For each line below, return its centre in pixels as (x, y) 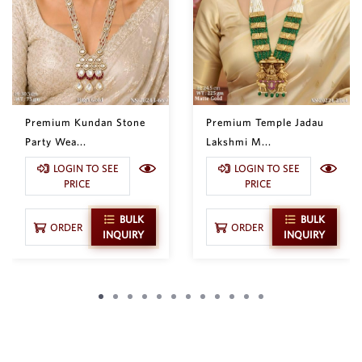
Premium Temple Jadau (265, 123)
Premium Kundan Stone (85, 123)
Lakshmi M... (239, 142)
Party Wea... (56, 142)
